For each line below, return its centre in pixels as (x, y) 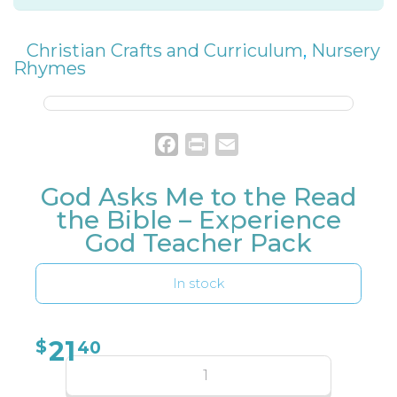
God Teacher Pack (198, 242)
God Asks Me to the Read (198, 196)
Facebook (213, 144)
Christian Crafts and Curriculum (165, 50)
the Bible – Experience (198, 219)
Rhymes (50, 68)
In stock (198, 283)
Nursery (346, 50)
